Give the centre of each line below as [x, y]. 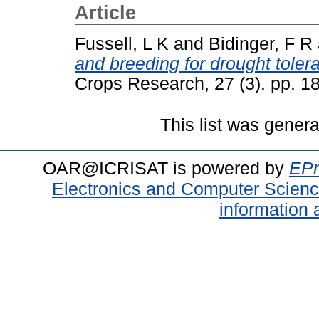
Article [105, 13]
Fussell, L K [122, 43]
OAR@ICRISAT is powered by [166, 168]
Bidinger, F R [261, 43]
